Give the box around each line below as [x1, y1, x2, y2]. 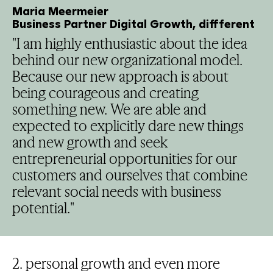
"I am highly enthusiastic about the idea [12, 34, 247, 52]
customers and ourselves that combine [12, 165, 247, 184]
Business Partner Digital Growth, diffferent [12, 16, 255, 31]
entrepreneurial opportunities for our [12, 149, 237, 168]
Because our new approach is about [12, 66, 229, 85]
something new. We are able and [12, 99, 207, 118]
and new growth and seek [12, 132, 168, 151]
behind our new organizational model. [12, 50, 243, 69]
